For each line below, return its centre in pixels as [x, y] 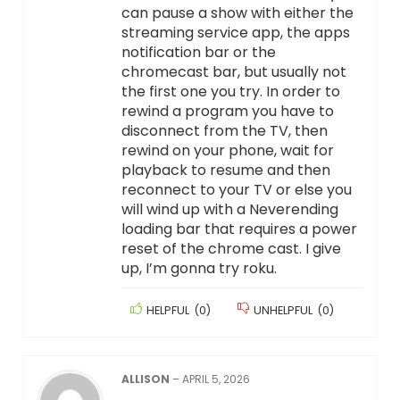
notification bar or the [198, 53]
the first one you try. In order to [230, 92]
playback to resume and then [225, 171]
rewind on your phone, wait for [227, 151]
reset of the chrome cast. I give [231, 249]
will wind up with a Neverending [229, 210]
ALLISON [146, 379]
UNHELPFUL [283, 311]
